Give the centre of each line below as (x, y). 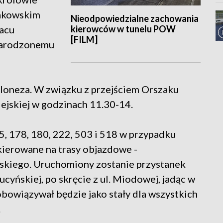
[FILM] (84, 40)
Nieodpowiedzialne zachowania (134, 19)
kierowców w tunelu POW (123, 29)
